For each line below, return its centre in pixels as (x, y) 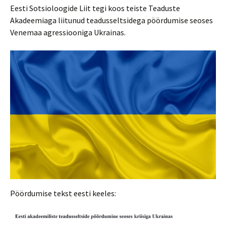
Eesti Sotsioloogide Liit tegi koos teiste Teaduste (95, 8)
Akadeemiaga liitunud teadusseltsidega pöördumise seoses (111, 20)
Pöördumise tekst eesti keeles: (63, 193)
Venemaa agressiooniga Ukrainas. (68, 32)
